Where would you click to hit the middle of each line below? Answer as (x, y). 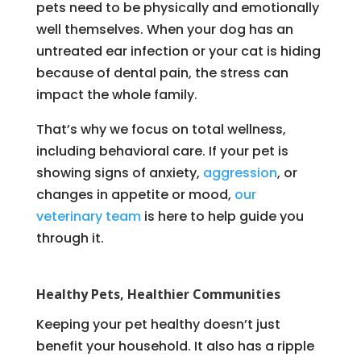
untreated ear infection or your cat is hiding (178, 51)
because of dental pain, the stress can (162, 73)
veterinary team (88, 216)
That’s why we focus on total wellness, (161, 129)
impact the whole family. (116, 94)
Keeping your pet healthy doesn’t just (158, 324)
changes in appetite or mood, (133, 194)
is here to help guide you (222, 216)
